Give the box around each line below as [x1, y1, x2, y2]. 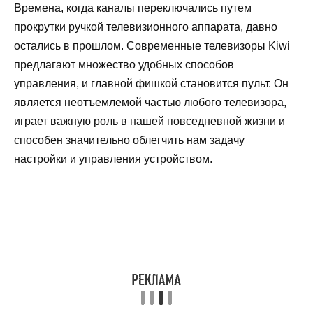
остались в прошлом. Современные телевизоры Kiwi [14, 39, 290, 52]
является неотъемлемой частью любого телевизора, [14, 96, 286, 108]
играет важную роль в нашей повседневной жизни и [14, 115, 285, 127]
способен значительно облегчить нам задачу [14, 133, 245, 146]
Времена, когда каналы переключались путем [14, 1, 252, 14]
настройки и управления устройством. [14, 152, 212, 165]
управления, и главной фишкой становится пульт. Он [14, 77, 289, 89]
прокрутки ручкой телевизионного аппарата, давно [14, 20, 277, 33]
